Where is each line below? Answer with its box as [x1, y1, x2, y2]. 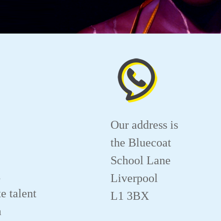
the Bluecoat [110, 136, 171, 149]
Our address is [110, 118, 178, 131]
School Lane [110, 153, 171, 167]
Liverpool [110, 171, 158, 184]
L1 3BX [110, 189, 149, 202]
